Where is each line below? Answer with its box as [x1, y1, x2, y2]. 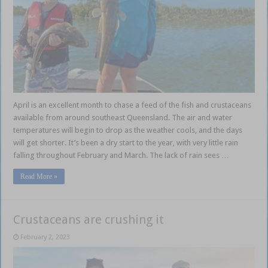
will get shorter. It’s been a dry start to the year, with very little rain [13, 138, 239, 147]
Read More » [20, 172, 58, 181]
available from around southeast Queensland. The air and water [13, 112, 233, 122]
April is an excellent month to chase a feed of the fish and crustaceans [13, 100, 252, 109]
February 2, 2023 [20, 233, 71, 241]
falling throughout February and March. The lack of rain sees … [13, 150, 230, 160]
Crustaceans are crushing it [13, 212, 165, 227]
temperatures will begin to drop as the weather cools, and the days [13, 125, 243, 135]
